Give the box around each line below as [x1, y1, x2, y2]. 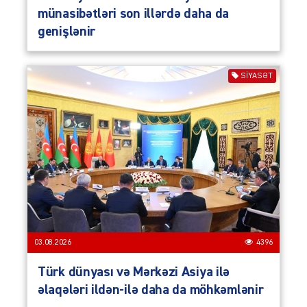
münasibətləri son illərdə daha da [38, 6, 230, 21]
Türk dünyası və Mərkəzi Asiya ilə [38, 265, 230, 279]
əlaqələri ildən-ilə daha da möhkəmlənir [38, 282, 264, 297]
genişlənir [38, 24, 95, 38]
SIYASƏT [241, 71, 273, 80]
